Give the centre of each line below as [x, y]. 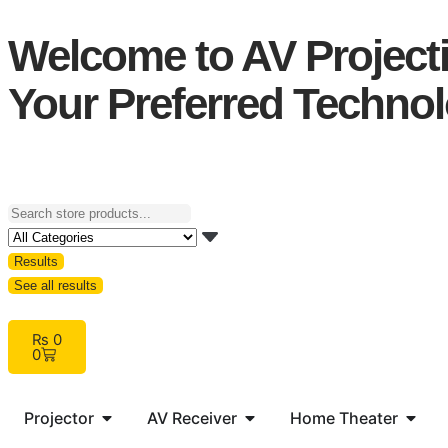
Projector [59, 418]
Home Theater [344, 418]
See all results [55, 285]
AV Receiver [192, 418]
